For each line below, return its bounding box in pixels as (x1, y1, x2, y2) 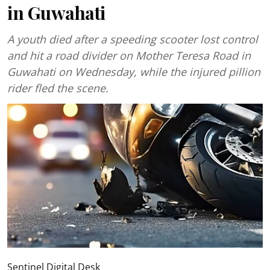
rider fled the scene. (7, 81, 108, 95)
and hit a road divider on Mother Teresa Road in (7, 48, 251, 63)
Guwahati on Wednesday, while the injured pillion (7, 64, 260, 79)
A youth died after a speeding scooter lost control (7, 32, 258, 46)
